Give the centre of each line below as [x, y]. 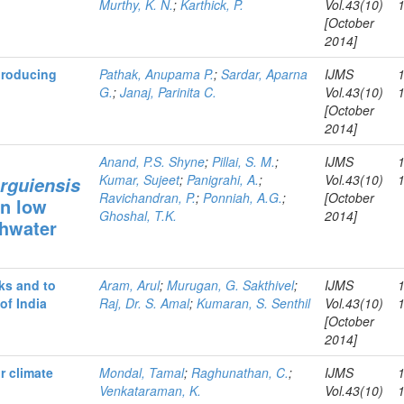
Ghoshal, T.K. [138, 216]
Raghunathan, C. [240, 372]
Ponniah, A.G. [243, 197]
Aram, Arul [130, 285]
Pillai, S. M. [244, 161]
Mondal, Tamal [142, 372]
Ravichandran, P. [148, 197]
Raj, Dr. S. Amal [145, 303]
